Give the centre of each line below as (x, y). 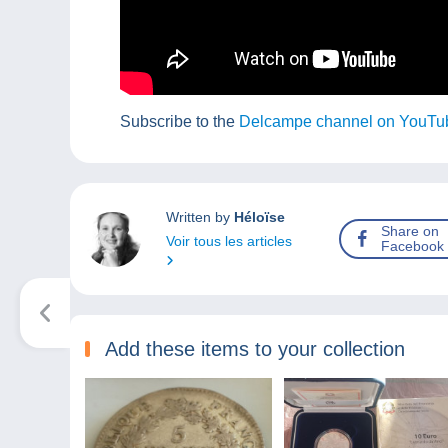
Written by (199, 217)
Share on (410, 231)
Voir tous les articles (228, 241)
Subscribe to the (179, 122)
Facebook (413, 246)
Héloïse (259, 217)
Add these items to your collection (255, 349)
